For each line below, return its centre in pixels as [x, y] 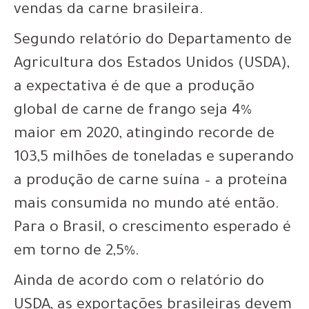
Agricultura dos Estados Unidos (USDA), [152, 65]
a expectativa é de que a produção [134, 88]
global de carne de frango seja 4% [133, 112]
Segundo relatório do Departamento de [153, 41]
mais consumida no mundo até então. [147, 206]
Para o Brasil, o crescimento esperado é [152, 229]
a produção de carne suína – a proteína [151, 182]
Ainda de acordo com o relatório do [139, 283]
